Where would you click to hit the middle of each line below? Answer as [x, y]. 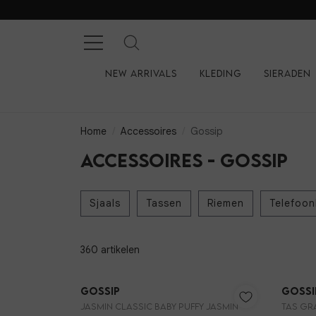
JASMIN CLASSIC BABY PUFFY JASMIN [159, 307]
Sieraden [287, 73]
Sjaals [105, 203]
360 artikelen [110, 250]
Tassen [164, 203]
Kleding [220, 73]
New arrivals [141, 73]
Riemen [226, 203]
